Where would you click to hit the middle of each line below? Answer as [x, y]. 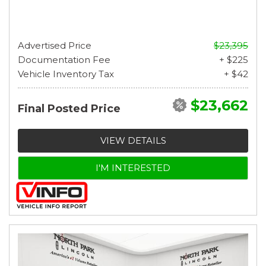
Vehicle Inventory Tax [66, 74]
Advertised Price [55, 45]
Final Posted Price [69, 108]
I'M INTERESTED [133, 167]
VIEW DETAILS [133, 140]
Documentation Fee [64, 59]
